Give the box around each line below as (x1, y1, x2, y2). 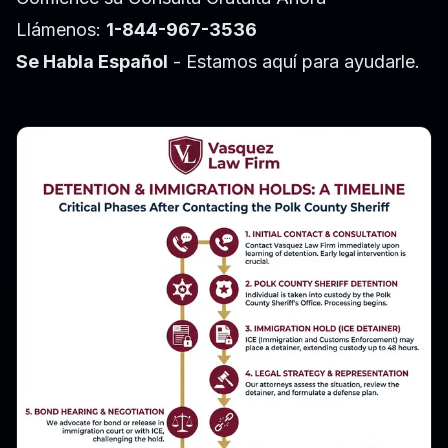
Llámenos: (16, 19, 106, 41)
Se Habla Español (16, 51, 168, 73)
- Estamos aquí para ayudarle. (168, 51, 420, 73)
